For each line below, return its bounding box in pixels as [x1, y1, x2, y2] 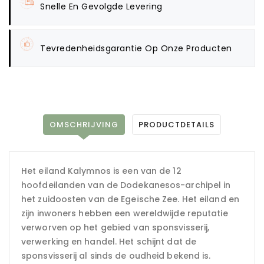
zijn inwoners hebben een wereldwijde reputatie [21, 207, 228, 219]
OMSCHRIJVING [49, 118, 118, 130]
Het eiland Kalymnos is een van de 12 [21, 164, 181, 177]
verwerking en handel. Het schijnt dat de [21, 235, 197, 247]
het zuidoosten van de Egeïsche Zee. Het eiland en [21, 193, 239, 205]
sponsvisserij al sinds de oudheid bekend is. [21, 249, 211, 262]
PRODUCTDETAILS [138, 118, 215, 130]
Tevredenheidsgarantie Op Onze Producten [40, 42, 232, 54]
